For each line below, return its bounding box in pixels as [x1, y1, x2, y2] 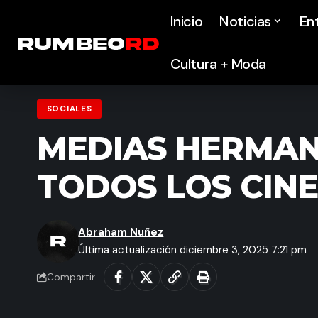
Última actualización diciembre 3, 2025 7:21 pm [78, 243, 307, 258]
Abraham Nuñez [78, 225, 164, 240]
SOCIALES [46, 104, 92, 115]
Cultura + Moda [170, 55, 267, 73]
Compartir [47, 270, 95, 283]
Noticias [219, 12, 272, 31]
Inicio [170, 12, 203, 31]
